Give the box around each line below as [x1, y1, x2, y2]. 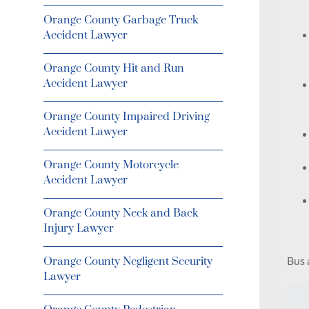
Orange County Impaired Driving [43, 110, 210, 123]
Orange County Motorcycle [43, 158, 179, 172]
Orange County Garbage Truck [43, 13, 198, 27]
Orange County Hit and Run [43, 61, 184, 75]
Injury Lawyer [43, 221, 114, 235]
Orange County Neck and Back [43, 206, 198, 220]
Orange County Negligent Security [43, 255, 212, 268]
